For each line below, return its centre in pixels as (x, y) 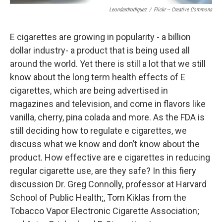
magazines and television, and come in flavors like (108, 104)
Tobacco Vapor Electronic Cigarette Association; (105, 211)
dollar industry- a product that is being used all (100, 50)
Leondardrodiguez (128, 10)
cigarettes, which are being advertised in (89, 90)
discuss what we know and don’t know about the (105, 144)
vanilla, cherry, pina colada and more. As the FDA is (107, 117)
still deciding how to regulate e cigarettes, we (98, 131)
